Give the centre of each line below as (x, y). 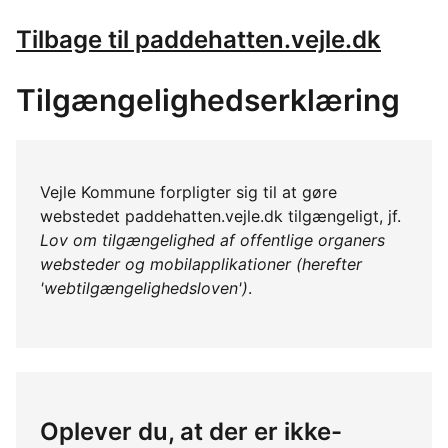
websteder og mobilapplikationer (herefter (201, 264)
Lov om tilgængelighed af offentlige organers (212, 240)
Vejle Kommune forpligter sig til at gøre (188, 192)
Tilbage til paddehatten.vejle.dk (198, 39)
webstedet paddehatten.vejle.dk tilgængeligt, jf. (220, 216)
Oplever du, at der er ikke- (191, 431)
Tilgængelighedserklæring (208, 100)
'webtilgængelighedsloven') (144, 288)
